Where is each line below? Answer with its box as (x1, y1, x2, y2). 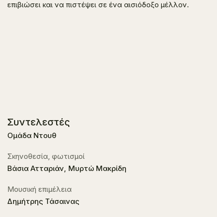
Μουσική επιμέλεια (7, 185, 72, 194)
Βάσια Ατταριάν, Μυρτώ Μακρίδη (7, 164, 126, 173)
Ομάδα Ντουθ (7, 131, 56, 140)
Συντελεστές (7, 116, 70, 128)
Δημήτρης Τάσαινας (7, 197, 79, 206)
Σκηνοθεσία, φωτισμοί (7, 152, 85, 161)
